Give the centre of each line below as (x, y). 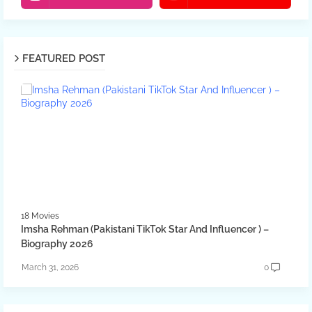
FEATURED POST (64, 58)
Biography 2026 (57, 244)
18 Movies (40, 216)
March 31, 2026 (50, 267)
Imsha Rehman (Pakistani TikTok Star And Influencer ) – (145, 229)
